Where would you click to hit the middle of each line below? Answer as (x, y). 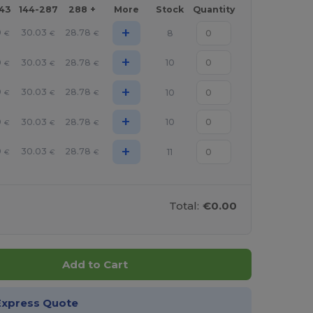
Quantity (214, 10)
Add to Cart (95, 265)
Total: (184, 206)
